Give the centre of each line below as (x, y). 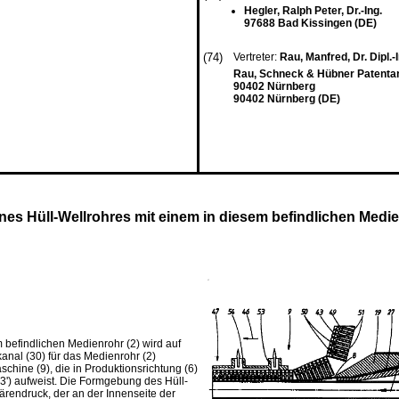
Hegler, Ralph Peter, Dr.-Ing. (313, 11)
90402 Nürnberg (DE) (287, 99)
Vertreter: (256, 57)
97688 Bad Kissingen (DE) (310, 23)
